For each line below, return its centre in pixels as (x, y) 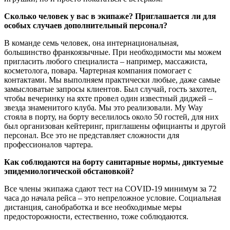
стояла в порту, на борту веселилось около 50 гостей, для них (111, 117)
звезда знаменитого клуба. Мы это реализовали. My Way (103, 107)
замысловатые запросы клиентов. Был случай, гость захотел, (110, 89)
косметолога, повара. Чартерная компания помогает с (98, 70)
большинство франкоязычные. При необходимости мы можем (113, 52)
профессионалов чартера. (49, 144)
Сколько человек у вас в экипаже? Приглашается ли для (110, 16)
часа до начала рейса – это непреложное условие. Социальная (112, 198)
